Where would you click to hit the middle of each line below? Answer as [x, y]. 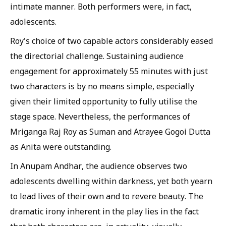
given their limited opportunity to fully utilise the [104, 101]
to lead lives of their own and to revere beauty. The [107, 196]
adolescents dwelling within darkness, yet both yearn [111, 181]
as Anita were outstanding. [61, 147]
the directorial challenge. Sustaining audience [97, 56]
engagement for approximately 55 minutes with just [109, 71]
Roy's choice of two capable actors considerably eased [111, 41]
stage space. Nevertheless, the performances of [100, 116]
